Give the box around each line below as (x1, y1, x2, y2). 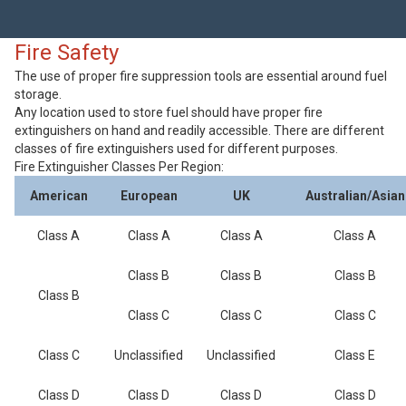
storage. (14, 87, 62, 101)
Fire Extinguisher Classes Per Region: (14, 159, 224, 174)
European (120, 188, 178, 203)
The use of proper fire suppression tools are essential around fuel (14, 69, 387, 83)
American (29, 188, 88, 203)
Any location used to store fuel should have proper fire (14, 105, 323, 120)
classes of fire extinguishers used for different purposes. (14, 141, 338, 156)
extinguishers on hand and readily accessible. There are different (14, 123, 384, 138)
